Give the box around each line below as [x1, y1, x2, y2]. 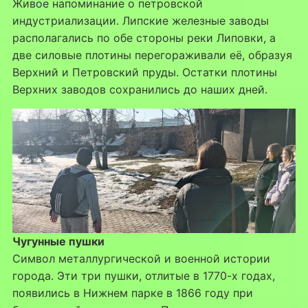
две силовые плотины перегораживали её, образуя [12, 48, 292, 63]
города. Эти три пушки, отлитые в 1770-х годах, [12, 269, 275, 283]
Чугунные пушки [12, 234, 104, 249]
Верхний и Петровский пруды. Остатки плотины [12, 65, 277, 80]
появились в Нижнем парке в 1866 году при [12, 286, 253, 300]
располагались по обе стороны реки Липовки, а [12, 31, 276, 45]
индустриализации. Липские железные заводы [12, 14, 269, 28]
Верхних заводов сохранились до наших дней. [12, 82, 267, 97]
